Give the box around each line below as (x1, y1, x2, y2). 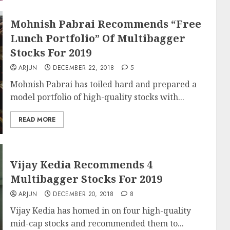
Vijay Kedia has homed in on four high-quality (10, 205, 191, 216)
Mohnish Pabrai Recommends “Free (10, 17, 201, 31)
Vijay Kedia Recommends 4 (10, 158, 152, 171)
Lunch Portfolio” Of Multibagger (10, 31, 185, 45)
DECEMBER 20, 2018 (53, 189, 114, 199)
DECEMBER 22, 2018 (53, 63, 114, 72)
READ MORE (18, 115, 55, 124)
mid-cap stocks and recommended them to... (10, 218, 184, 229)
